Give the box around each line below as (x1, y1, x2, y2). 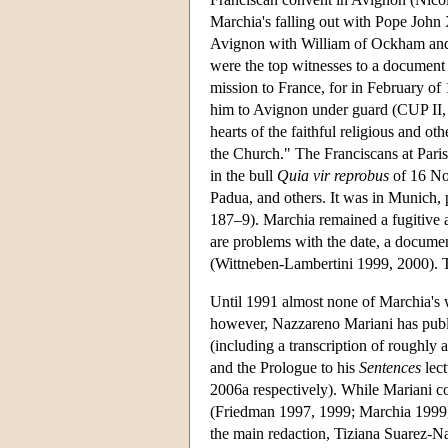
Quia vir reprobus (277, 166, 389, 184)
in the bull (210, 166, 277, 184)
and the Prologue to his (210, 358, 359, 376)
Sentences (359, 358, 421, 376)
